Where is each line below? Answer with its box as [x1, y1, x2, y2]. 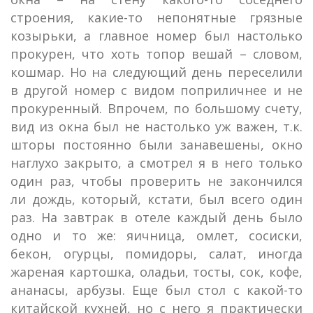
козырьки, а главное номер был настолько [10, 27, 303, 44]
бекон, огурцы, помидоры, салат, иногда [10, 245, 303, 262]
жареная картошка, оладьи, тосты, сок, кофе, [10, 263, 303, 280]
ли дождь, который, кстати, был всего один [10, 191, 303, 208]
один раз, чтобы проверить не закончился [10, 173, 303, 189]
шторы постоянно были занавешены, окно [10, 136, 303, 153]
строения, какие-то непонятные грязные [10, 9, 303, 26]
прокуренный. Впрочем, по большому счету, [10, 100, 303, 117]
